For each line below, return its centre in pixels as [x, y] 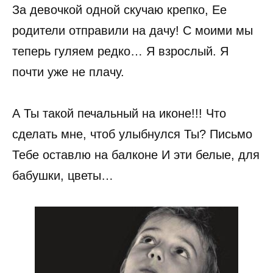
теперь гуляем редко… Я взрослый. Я [120, 51]
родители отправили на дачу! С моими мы [133, 30]
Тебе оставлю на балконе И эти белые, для [136, 154]
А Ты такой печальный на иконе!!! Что [119, 113]
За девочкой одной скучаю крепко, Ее [119, 9]
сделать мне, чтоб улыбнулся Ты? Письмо [132, 134]
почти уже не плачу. [68, 72]
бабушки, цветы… [63, 175]
